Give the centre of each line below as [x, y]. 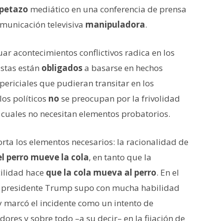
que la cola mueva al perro [101, 172]
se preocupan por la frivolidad [120, 98]
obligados [62, 68]
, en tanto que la [120, 157]
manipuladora [115, 24]
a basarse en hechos [123, 68]
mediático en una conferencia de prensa [107, 9]
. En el [168, 172]
